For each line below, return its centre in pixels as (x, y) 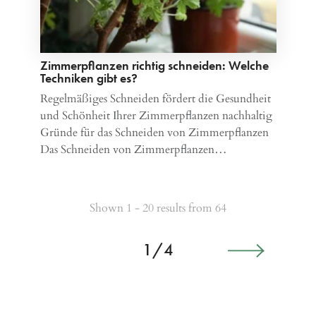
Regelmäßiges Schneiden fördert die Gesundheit (155, 98)
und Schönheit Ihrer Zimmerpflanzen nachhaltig (156, 115)
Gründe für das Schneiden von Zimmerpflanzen (154, 132)
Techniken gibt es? (89, 78)
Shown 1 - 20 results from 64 (158, 208)
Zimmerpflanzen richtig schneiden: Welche (154, 65)
